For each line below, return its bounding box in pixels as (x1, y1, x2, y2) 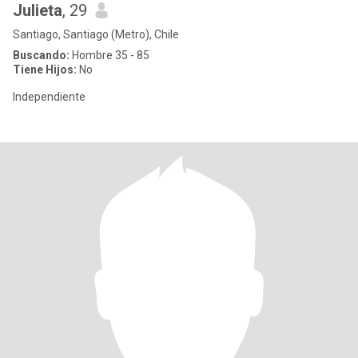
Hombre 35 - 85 (70, 49, 149, 62)
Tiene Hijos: (13, 63, 77, 76)
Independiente (13, 90, 86, 103)
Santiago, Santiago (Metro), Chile (13, 28, 179, 41)
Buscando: (13, 49, 70, 62)
